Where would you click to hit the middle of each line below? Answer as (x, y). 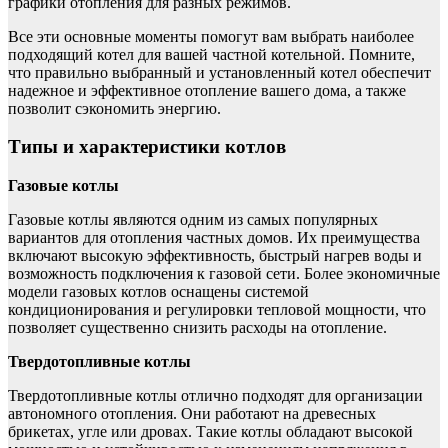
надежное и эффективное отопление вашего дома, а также (207, 90)
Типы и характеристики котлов (147, 147)
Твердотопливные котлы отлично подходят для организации (215, 395)
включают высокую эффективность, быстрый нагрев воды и (215, 255)
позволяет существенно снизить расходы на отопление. (197, 327)
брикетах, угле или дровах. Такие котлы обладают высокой (210, 431)
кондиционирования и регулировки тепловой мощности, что (217, 309)
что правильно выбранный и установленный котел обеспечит (219, 72)
